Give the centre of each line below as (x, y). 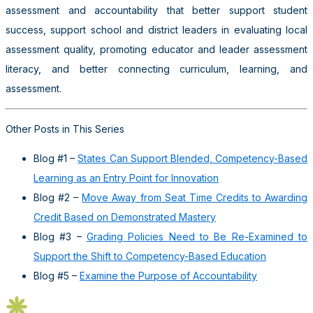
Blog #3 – (60, 236)
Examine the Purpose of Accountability (168, 275)
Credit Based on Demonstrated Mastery (125, 217)
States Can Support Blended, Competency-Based (193, 158)
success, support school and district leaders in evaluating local (156, 29)
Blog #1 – (56, 158)
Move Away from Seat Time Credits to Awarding (195, 197)
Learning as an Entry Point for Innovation (126, 177)
